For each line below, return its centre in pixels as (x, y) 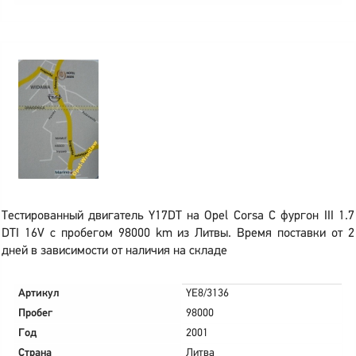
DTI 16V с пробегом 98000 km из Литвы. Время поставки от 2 (178, 234)
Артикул (39, 294)
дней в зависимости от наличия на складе (114, 251)
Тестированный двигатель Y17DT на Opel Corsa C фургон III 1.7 (178, 216)
